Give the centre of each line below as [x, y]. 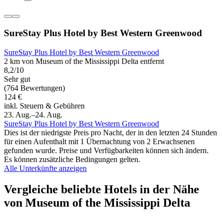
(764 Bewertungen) [34, 88]
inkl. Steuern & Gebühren [44, 106]
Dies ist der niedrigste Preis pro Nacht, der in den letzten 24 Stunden [111, 132]
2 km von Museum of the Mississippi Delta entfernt [84, 61]
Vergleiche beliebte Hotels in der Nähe [102, 189]
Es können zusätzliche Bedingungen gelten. [72, 159]
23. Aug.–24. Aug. [33, 114]
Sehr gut [17, 79]
